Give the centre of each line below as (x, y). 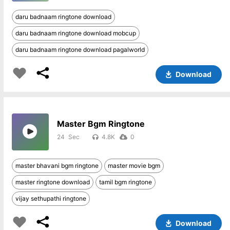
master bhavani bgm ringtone (57, 166)
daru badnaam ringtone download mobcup (75, 33)
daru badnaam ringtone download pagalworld (80, 50)
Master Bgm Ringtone (101, 124)
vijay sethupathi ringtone (51, 198)
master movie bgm (134, 166)
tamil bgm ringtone (125, 182)
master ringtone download (52, 182)
